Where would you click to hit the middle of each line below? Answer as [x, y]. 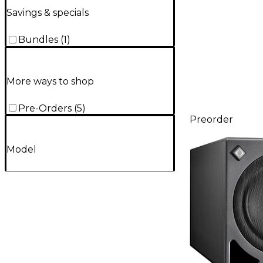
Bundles [38, 40]
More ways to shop [50, 81]
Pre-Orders [45, 108]
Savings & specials [48, 13]
